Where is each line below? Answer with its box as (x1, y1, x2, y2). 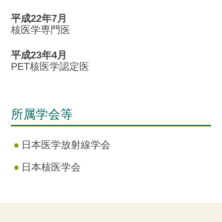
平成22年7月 (11, 12, 67, 24)
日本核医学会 (21, 161, 81, 172)
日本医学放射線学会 (21, 139, 111, 150)
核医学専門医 (11, 24, 71, 35)
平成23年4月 (11, 49, 67, 60)
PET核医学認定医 (11, 60, 90, 72)
